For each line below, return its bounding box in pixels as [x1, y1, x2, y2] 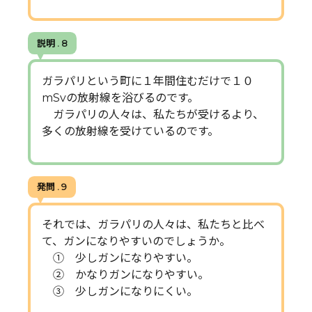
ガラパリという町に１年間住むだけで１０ [42, 74, 253, 88]
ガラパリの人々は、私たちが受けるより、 [42, 107, 264, 121]
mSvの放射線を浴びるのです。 [42, 91, 198, 104]
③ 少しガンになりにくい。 [42, 284, 198, 298]
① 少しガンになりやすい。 [42, 251, 198, 265]
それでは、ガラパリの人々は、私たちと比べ [42, 217, 265, 231]
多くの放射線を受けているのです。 [42, 124, 219, 138]
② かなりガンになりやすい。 [42, 267, 209, 281]
